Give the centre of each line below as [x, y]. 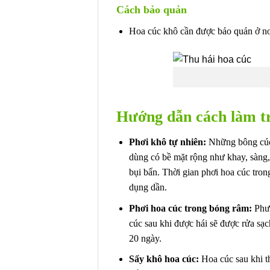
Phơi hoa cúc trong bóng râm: [191, 208]
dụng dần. [148, 187]
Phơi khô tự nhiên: [168, 142]
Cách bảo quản [152, 9]
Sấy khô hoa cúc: [165, 259]
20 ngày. [145, 238]
